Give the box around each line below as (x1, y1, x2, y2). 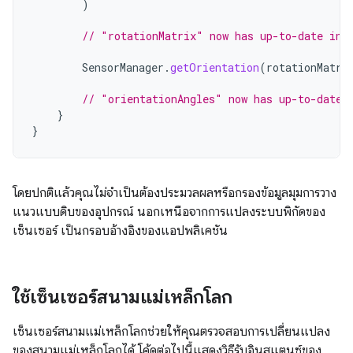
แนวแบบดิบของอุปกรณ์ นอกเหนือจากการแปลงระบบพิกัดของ (13, 204, 325, 220)
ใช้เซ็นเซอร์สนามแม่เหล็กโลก (13, 285, 232, 309)
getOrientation (170, 60, 259, 75)
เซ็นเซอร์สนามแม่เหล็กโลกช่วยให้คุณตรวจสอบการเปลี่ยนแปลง (13, 324, 330, 340)
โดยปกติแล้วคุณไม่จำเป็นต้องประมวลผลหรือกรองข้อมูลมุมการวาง (13, 185, 336, 201)
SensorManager (82, 60, 164, 75)
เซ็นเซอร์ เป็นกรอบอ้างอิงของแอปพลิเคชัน (13, 223, 228, 239)
